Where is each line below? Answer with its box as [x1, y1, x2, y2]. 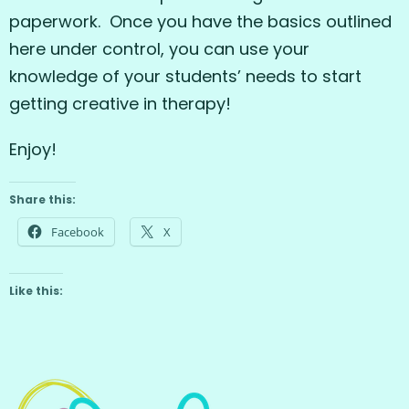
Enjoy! [9, 137, 57, 161]
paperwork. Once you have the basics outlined [9, 9, 392, 33]
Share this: [9, 191, 76, 207]
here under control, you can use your [9, 37, 309, 60]
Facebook [51, 223, 104, 240]
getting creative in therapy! [9, 91, 231, 115]
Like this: [9, 282, 63, 299]
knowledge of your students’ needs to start [9, 64, 362, 88]
